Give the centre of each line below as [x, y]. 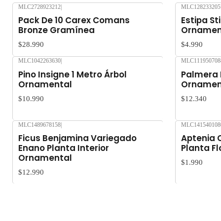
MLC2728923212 [39, 7]
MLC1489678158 [39, 125]
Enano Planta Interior [64, 148]
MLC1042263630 [39, 61]
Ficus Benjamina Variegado [77, 138]
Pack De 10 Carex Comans [74, 20]
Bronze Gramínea [56, 30]
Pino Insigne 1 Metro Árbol [73, 74]
